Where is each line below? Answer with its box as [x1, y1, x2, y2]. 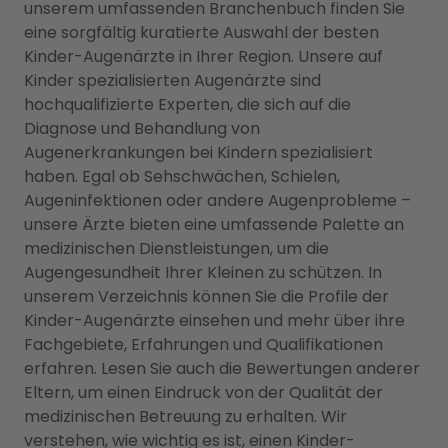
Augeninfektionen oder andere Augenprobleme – [24, 189, 411, 212]
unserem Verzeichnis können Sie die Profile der [24, 285, 389, 308]
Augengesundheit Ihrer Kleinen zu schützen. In [24, 261, 382, 284]
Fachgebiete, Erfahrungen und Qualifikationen [24, 333, 383, 356]
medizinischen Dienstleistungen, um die [24, 237, 329, 260]
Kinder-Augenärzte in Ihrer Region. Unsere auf [24, 45, 383, 68]
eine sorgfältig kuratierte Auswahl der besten [24, 21, 379, 44]
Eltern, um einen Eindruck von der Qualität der [24, 381, 383, 404]
